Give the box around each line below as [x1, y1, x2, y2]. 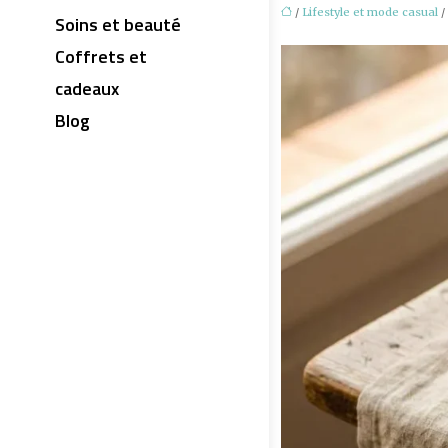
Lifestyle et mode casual [301, 5, 438, 19]
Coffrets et [55, 43, 147, 70]
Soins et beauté [55, 11, 181, 38]
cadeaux [55, 75, 119, 102]
